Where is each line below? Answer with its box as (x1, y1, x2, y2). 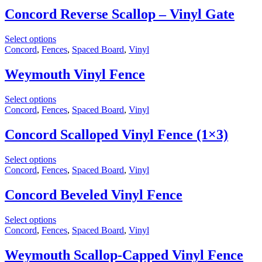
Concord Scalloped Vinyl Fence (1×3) (5, 126, 228, 142)
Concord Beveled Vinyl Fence (5, 187, 182, 202)
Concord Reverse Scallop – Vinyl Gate (5, 6, 235, 22)
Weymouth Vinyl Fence (5, 67, 145, 82)
